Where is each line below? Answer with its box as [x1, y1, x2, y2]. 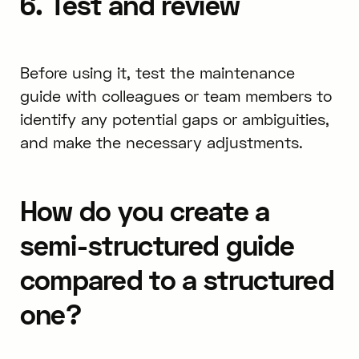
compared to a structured [19, 263, 335, 296]
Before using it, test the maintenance [19, 63, 295, 82]
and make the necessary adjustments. [19, 132, 303, 151]
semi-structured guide [19, 228, 295, 262]
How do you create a [19, 194, 270, 228]
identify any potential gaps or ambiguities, [19, 109, 329, 128]
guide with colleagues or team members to [19, 86, 332, 105]
